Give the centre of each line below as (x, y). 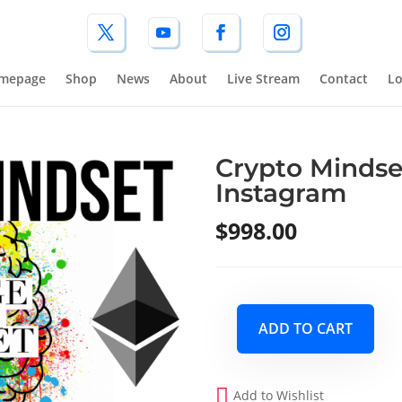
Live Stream (264, 78)
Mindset (240, 359)
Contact (344, 78)
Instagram (281, 192)
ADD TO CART (306, 328)
